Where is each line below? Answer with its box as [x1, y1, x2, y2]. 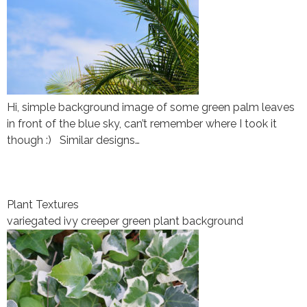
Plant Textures [7, 198, 79, 212]
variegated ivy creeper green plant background [7, 214, 243, 228]
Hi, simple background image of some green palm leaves [7, 101, 295, 114]
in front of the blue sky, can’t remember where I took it [7, 117, 277, 131]
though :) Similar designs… [7, 134, 140, 147]
